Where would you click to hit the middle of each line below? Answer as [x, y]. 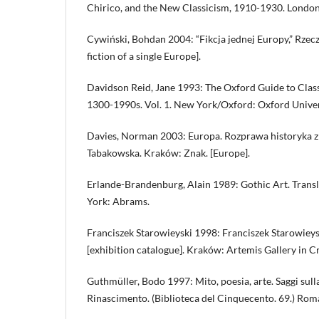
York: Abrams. [118, 201]
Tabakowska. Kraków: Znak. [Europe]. [168, 152]
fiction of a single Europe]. [144, 56]
